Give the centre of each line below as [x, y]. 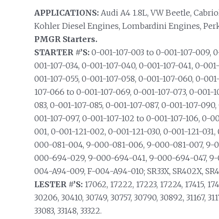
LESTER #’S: [58, 184]
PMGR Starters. [66, 39]
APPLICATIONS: [66, 13]
